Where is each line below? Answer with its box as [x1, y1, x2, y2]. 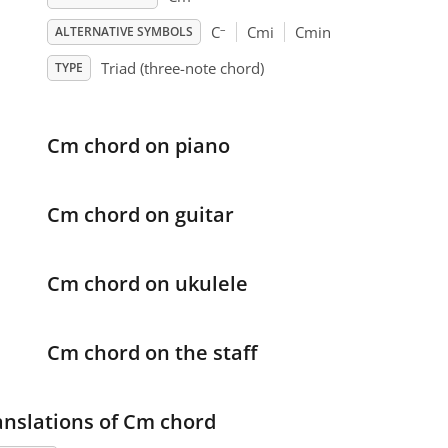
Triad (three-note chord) [100, 58, 264, 79]
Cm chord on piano [46, 132, 230, 160]
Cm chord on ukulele [46, 270, 248, 298]
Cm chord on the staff [46, 339, 257, 367]
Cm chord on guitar [46, 201, 234, 229]
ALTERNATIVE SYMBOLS [54, 23, 193, 41]
